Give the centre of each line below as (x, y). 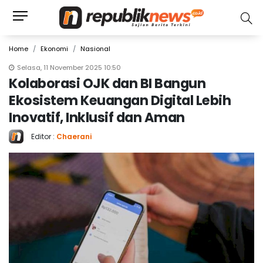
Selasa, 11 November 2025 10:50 (69, 68)
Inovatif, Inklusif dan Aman (97, 117)
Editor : (44, 136)
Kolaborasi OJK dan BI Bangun (107, 83)
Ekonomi (54, 49)
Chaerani (74, 136)
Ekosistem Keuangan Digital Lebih (120, 100)
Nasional (95, 49)
